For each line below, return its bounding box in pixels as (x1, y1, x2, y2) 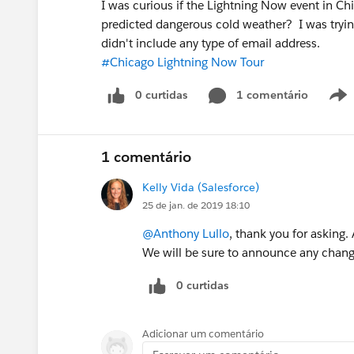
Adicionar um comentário (142, 326, 264, 341)
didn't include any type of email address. (101, 36, 320, 51)
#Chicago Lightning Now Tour (101, 55, 264, 70)
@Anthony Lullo (142, 225, 229, 241)
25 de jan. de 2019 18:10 (142, 198, 250, 212)
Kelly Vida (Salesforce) (142, 179, 259, 194)
